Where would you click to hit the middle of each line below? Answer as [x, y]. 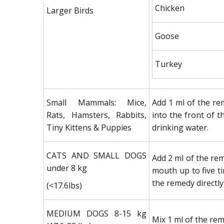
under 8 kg [67, 168]
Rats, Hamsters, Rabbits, [96, 115]
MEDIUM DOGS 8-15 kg [96, 213]
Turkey [168, 64]
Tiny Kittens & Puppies [89, 127]
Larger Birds [70, 10]
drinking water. [180, 127]
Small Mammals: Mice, [96, 102]
